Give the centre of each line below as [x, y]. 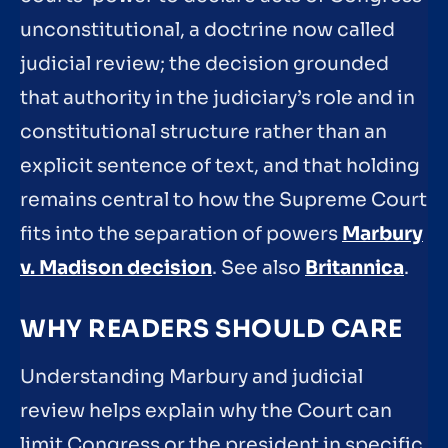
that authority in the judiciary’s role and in [217, 98]
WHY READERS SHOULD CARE [211, 329]
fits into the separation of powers [181, 234]
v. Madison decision [116, 268]
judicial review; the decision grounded [204, 64]
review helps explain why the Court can [206, 411]
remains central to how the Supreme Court [223, 200]
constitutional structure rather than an [203, 132]
